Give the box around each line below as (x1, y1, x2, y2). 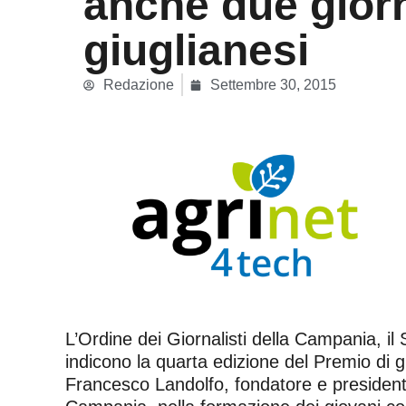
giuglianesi (83, 26, 309, 75)
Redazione (103, 77, 174, 93)
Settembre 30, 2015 (210, 77, 336, 93)
